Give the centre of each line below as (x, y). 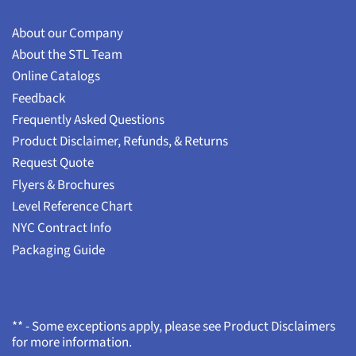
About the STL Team (67, 55)
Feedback (39, 98)
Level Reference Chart (72, 207)
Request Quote (53, 163)
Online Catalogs (56, 77)
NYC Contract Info (62, 228)
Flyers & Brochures (63, 185)
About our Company (68, 33)
